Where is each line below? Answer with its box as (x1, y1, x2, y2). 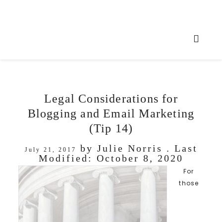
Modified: (39, 152, 97, 164)
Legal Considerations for (44, 92, 178, 105)
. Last (162, 142, 198, 154)
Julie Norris (97, 142, 163, 154)
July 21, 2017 (24, 146, 76, 153)
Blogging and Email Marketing (27, 107, 195, 120)
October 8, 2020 (97, 152, 183, 164)
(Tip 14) (89, 121, 133, 135)
